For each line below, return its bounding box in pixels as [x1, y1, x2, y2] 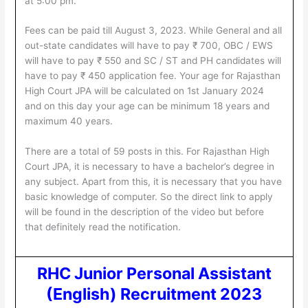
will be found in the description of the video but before [25, 206, 265, 218]
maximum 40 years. [25, 115, 113, 127]
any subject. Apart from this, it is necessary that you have [25, 176, 283, 188]
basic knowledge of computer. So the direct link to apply [25, 191, 274, 203]
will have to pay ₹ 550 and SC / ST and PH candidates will [25, 55, 282, 67]
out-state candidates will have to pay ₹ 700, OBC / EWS [25, 40, 274, 52]
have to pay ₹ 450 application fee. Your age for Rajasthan [25, 70, 281, 82]
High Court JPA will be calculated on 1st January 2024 [25, 85, 265, 97]
